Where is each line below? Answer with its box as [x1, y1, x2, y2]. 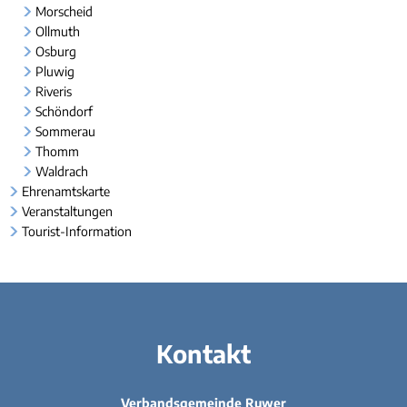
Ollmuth [35, 24, 80, 39]
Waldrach [35, 164, 88, 179]
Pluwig [35, 64, 74, 79]
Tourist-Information [21, 223, 132, 239]
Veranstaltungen [21, 203, 113, 219]
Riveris [35, 84, 72, 99]
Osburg [35, 44, 76, 59]
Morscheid [35, 4, 93, 19]
